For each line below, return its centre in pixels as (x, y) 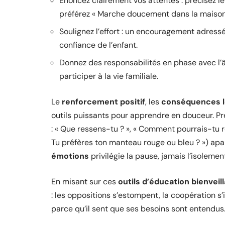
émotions (70, 156)
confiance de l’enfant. (98, 45)
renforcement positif (103, 102)
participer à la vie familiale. (109, 76)
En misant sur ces (85, 182)
